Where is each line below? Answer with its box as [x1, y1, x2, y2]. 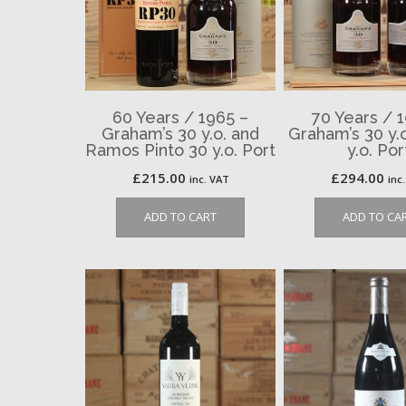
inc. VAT [188, 171, 229, 186]
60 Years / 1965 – [112, 107, 249, 127]
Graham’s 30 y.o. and [101, 123, 260, 143]
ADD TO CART [144, 208, 217, 225]
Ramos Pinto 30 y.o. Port [85, 140, 276, 159]
